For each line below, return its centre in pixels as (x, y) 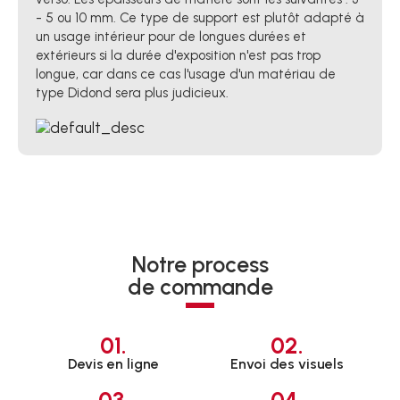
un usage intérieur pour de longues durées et (171, 37)
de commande (200, 287)
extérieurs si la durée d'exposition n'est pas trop (178, 55)
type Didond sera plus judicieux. (132, 93)
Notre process (200, 265)
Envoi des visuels (287, 364)
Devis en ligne (113, 364)
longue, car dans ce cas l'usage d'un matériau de (186, 74)
